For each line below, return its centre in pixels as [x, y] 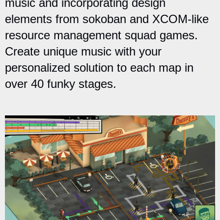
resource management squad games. [101, 35]
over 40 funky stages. [61, 84]
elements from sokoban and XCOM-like [107, 19]
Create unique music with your [83, 52]
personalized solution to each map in [99, 68]
